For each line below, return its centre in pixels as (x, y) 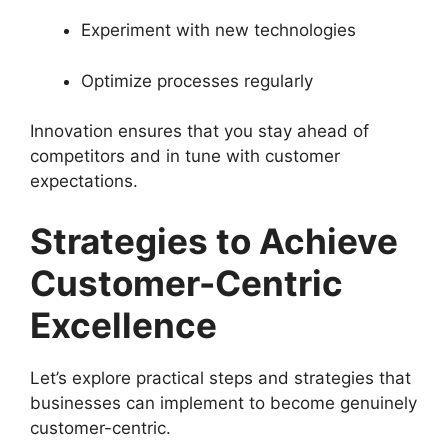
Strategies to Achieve (214, 240)
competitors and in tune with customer (185, 156)
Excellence (123, 324)
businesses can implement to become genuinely (223, 402)
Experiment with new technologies (218, 30)
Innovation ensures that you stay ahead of (199, 131)
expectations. (84, 181)
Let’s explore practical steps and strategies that (220, 377)
